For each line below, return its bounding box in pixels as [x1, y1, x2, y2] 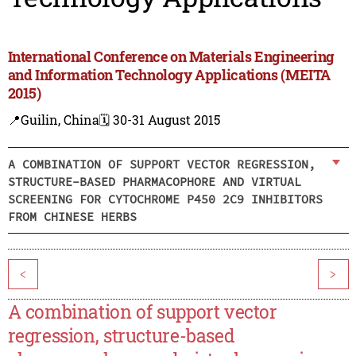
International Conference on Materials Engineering [7, 47, 335, 67]
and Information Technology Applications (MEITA [7, 65, 331, 85]
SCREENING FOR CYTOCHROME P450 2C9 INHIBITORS [7, 191, 323, 207]
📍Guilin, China [7, 111, 99, 129]
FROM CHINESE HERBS [7, 208, 137, 224]
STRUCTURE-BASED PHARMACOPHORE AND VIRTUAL [7, 173, 301, 189]
